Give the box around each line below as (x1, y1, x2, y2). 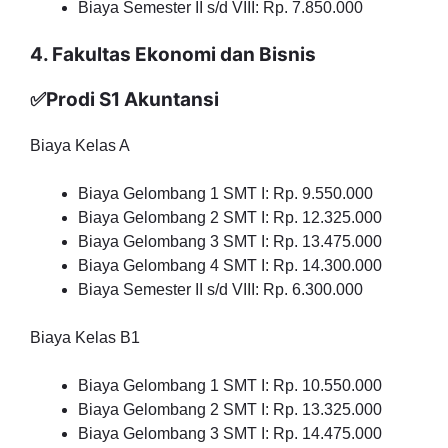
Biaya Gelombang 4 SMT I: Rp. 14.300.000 (78, 257, 382, 274)
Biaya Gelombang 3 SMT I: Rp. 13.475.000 (78, 233, 382, 250)
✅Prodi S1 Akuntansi (30, 88, 219, 111)
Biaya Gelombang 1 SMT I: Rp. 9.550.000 (78, 185, 373, 202)
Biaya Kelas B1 (30, 329, 140, 346)
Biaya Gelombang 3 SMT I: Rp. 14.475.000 (78, 425, 382, 442)
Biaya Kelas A (30, 137, 130, 154)
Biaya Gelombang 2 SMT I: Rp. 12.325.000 (78, 209, 382, 226)
